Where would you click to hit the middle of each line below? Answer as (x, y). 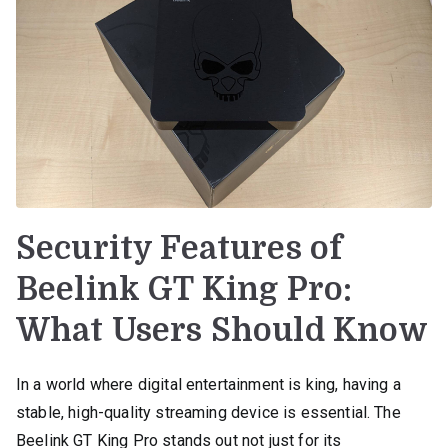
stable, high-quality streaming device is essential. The (208, 412)
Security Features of (179, 248)
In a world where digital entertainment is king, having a (208, 384)
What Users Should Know (222, 330)
